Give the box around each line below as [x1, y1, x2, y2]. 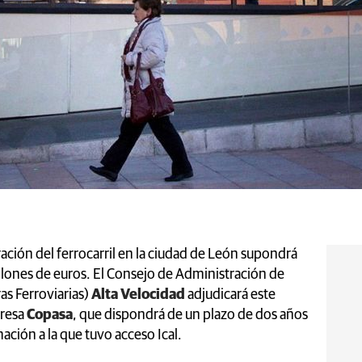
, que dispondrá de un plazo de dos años [73, 307, 308, 322]
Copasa [27, 307, 73, 322]
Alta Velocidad [91, 287, 187, 302]
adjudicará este [187, 287, 276, 302]
